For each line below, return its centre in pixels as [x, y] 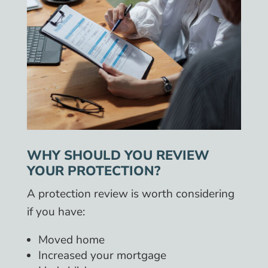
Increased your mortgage [102, 255]
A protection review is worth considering [130, 194]
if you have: [56, 211]
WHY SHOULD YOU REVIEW [118, 155]
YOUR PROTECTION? [93, 171]
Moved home [71, 240]
